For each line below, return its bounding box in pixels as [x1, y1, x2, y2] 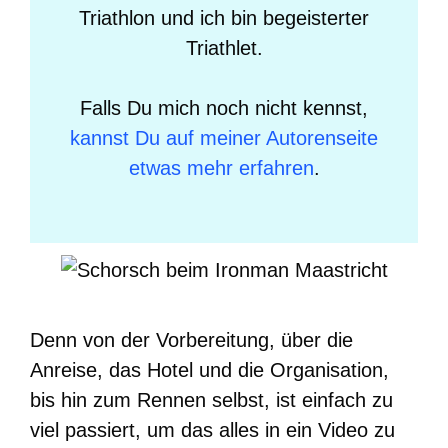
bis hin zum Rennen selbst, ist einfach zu [30, 388, 393, 411]
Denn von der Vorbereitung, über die [30, 328, 353, 351]
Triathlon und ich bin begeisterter [79, 7, 369, 29]
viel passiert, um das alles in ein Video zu [30, 418, 395, 441]
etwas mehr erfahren [128, 157, 314, 179]
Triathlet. [185, 37, 263, 59]
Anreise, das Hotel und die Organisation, [30, 358, 389, 381]
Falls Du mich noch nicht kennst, [80, 97, 368, 119]
